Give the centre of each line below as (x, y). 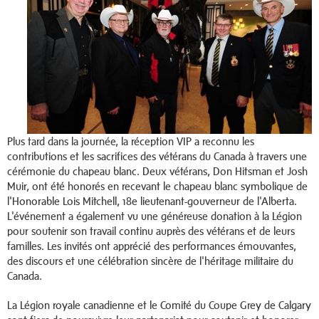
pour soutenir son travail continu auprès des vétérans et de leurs (151, 231)
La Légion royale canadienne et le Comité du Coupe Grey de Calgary (159, 305)
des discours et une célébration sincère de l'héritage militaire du (150, 261)
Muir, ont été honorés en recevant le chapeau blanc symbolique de (157, 187)
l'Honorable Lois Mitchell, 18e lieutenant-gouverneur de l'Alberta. (152, 202)
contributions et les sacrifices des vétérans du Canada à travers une (157, 157)
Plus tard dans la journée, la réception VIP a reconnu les (131, 142)
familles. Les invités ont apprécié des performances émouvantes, (152, 246)
